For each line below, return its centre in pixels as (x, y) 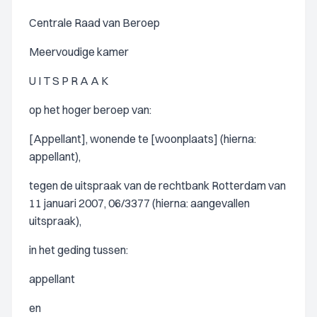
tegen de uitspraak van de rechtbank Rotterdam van (157, 185)
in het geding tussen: (79, 250)
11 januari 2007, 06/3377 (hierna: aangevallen (139, 203)
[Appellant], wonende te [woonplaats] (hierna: (143, 139)
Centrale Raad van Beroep (94, 23)
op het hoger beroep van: (90, 110)
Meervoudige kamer (79, 52)
